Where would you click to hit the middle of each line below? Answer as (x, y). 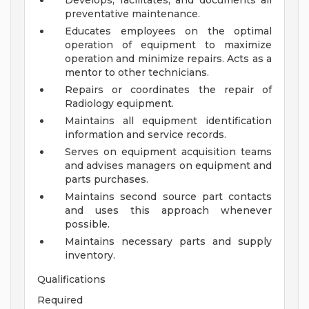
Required (60, 300)
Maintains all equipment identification (168, 121)
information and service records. (146, 135)
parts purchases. (107, 180)
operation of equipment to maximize (168, 45)
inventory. (90, 256)
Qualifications (71, 280)
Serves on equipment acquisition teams (168, 152)
